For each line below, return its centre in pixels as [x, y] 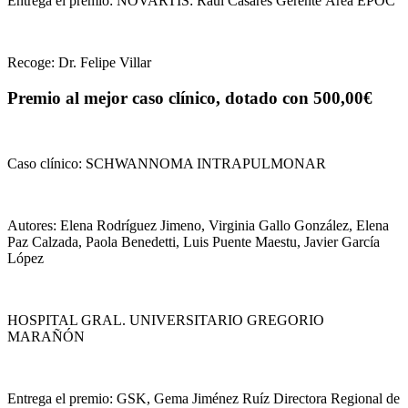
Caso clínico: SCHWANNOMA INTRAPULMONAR [167, 164]
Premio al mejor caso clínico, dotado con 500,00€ [190, 97]
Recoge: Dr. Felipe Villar [79, 62]
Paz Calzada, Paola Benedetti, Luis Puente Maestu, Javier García [194, 242]
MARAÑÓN [46, 337]
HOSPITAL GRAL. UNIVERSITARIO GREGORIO [166, 321]
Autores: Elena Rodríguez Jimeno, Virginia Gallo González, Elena [198, 226]
